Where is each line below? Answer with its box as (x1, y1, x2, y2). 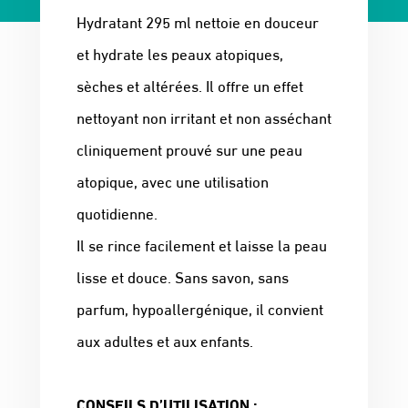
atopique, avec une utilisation (76, 169, 269, 193)
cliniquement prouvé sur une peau (76, 138, 302, 161)
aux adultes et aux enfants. (76, 329, 253, 352)
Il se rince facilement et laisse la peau (76, 233, 327, 257)
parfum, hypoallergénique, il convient (76, 297, 323, 321)
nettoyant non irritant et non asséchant (76, 106, 331, 129)
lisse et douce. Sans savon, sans (76, 265, 289, 289)
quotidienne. (76, 201, 158, 225)
